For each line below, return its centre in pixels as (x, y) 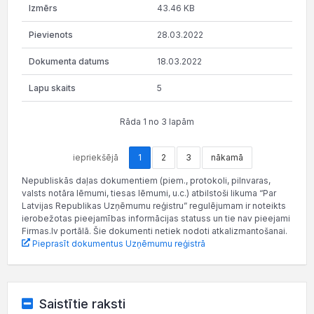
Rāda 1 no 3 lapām (157, 121)
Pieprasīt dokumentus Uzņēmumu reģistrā (118, 243)
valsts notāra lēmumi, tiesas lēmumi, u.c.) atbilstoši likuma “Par (149, 193)
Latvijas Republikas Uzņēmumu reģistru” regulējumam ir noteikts (154, 205)
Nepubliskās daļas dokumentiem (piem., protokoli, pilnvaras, (146, 180)
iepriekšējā (95, 157)
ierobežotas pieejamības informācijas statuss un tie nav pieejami (156, 218)
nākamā (227, 157)
